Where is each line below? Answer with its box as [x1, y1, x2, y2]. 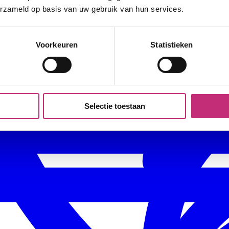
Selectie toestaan [84, 101, 145, 110]
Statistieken [150, 40, 193, 49]
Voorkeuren [36, 40, 78, 49]
